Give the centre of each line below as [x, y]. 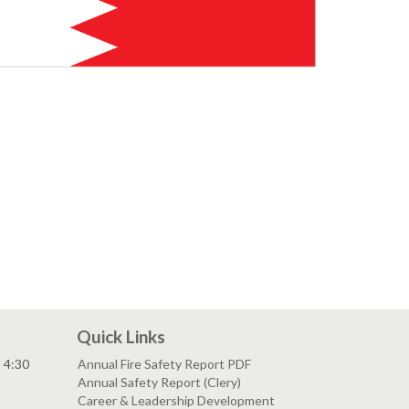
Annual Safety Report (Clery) [159, 383]
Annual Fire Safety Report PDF [164, 364]
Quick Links [121, 337]
